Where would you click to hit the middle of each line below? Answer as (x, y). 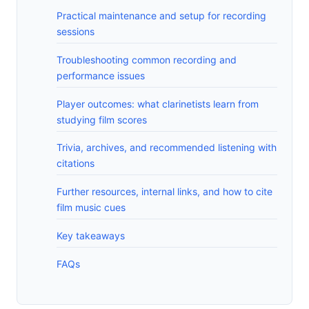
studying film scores (102, 119)
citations (76, 163)
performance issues (101, 75)
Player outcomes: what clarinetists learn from (158, 103)
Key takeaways (91, 235)
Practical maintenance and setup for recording (161, 16)
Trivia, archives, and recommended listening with (167, 148)
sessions (76, 32)
